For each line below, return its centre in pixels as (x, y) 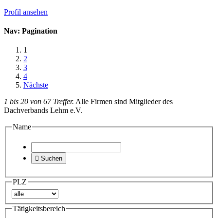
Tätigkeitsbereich (39, 208)
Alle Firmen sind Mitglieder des (123, 102)
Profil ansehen (26, 12)
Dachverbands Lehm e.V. (43, 110)
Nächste (36, 85)
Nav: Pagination (31, 31)
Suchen (51, 158)
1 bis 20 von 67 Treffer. (39, 102)
